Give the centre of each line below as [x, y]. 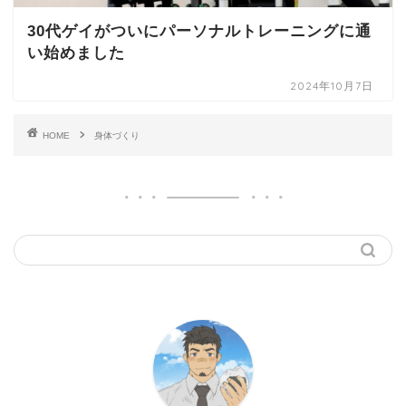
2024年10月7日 [332, 86]
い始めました [76, 53]
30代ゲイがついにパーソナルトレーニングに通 [199, 32]
